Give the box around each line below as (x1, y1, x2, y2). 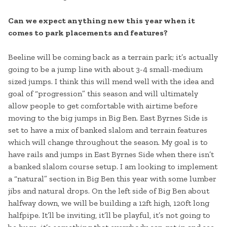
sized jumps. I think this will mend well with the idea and (8, 77, 214, 87)
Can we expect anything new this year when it (8, 16, 195, 26)
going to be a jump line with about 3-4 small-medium (8, 64, 203, 74)
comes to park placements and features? (8, 28, 168, 38)
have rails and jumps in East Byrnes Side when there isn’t (8, 149, 214, 160)
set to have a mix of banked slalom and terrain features (8, 125, 207, 135)
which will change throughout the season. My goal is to (8, 137, 208, 147)
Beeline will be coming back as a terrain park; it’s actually (8, 52, 218, 62)
